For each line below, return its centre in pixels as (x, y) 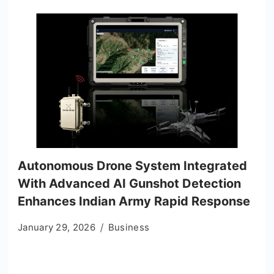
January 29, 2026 (57, 227)
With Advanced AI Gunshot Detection (129, 183)
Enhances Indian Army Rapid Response (134, 201)
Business (129, 227)
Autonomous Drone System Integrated (132, 165)
